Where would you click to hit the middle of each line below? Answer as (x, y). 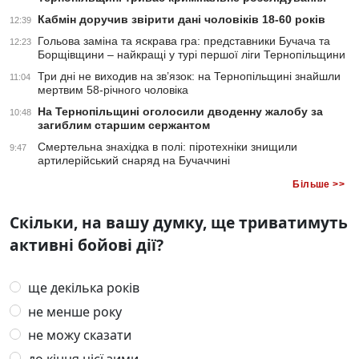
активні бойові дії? (87, 245)
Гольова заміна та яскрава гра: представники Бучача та (184, 41)
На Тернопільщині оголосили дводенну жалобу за (180, 112)
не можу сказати (79, 335)
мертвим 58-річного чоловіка (113, 90)
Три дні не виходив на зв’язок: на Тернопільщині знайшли (189, 77)
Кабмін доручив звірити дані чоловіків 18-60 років (182, 20)
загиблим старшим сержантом (124, 125)
